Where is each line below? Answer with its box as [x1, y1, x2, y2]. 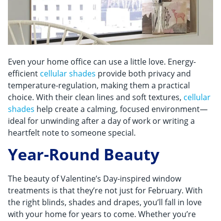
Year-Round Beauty [8, 143, 159, 165]
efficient [8, 68, 40, 79]
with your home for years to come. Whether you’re [8, 209, 196, 220]
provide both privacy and [96, 68, 191, 79]
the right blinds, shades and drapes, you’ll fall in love [8, 197, 202, 208]
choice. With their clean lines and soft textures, [8, 91, 184, 103]
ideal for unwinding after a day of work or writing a [8, 115, 195, 126]
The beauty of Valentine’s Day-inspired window [8, 173, 181, 184]
